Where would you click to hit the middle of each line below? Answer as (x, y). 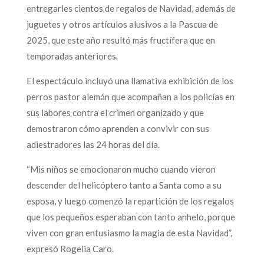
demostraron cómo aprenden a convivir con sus (118, 128)
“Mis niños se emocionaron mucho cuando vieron (121, 169)
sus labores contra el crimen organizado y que (115, 112)
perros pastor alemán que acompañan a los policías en (130, 96)
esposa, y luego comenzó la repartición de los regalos (130, 201)
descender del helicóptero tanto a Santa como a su (124, 185)
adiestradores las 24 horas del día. (93, 144)
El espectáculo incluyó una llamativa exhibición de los (130, 80)
